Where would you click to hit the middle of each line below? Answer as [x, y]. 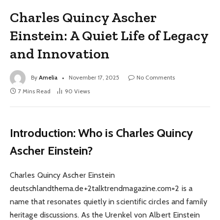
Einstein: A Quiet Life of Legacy [109, 36]
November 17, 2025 [94, 78]
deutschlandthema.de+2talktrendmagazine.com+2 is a [101, 189]
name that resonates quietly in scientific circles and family [109, 202]
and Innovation [60, 54]
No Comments [156, 78]
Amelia [48, 78]
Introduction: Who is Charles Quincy [101, 133]
